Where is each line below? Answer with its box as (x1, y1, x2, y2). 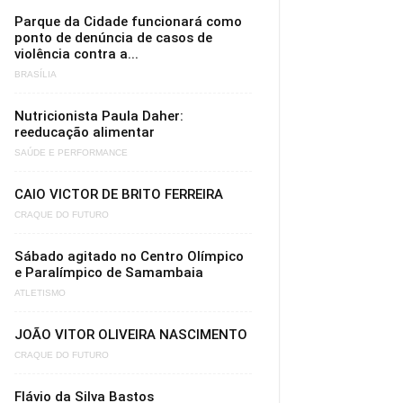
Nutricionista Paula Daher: (14, 108, 184, 124)
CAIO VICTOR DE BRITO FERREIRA (14, 186, 223, 202)
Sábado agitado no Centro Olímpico (14, 248, 244, 264)
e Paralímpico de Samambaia (14, 264, 203, 281)
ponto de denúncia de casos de (14, 30, 212, 46)
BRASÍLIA (14, 69, 57, 80)
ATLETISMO (14, 288, 66, 299)
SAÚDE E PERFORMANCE (14, 148, 128, 158)
